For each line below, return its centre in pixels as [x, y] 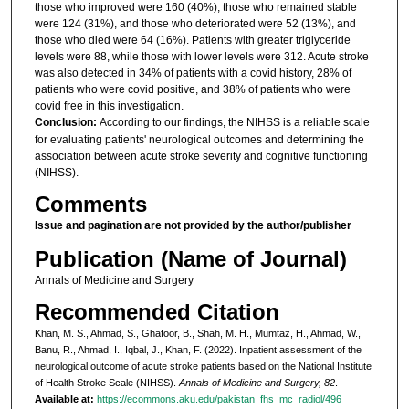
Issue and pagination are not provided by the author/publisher [193, 226]
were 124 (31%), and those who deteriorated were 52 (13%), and [195, 23]
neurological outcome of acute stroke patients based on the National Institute [203, 367]
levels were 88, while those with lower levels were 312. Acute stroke [201, 56]
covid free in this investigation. [109, 105]
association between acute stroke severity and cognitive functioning [201, 156]
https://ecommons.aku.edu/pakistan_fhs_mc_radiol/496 [219, 399]
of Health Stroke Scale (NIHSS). [106, 383]
